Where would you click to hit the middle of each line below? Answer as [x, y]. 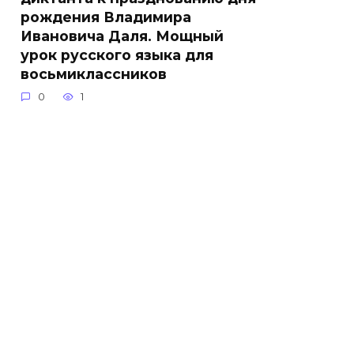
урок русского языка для [117, 55]
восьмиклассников [94, 74]
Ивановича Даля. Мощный [122, 36]
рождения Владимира [106, 17]
